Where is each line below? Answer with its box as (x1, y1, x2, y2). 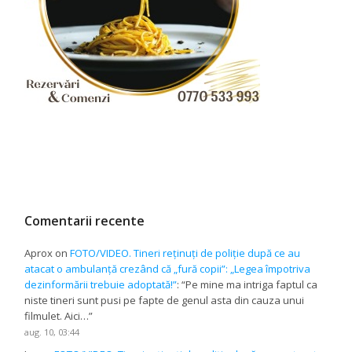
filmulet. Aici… (24, 308, 90, 323)
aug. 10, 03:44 (24, 325, 80, 338)
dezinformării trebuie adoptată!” (24, 277, 178, 291)
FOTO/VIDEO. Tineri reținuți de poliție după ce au (70, 245, 301, 260)
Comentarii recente (24, 211, 145, 229)
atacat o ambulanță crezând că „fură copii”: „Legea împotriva (24, 261, 311, 276)
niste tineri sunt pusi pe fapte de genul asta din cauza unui (24, 292, 305, 307)
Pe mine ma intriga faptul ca (185, 277, 318, 291)
